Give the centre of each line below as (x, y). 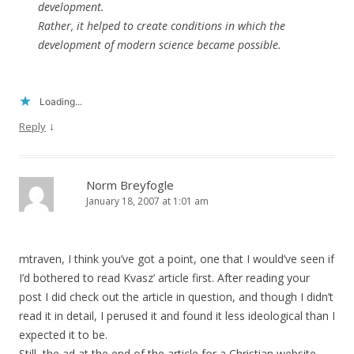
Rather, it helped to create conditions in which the (162, 26)
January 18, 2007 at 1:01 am (147, 201)
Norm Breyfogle (130, 185)
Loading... (61, 102)
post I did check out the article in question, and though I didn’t (176, 297)
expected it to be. (63, 335)
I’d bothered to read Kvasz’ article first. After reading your (164, 278)
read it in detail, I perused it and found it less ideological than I (177, 316)
